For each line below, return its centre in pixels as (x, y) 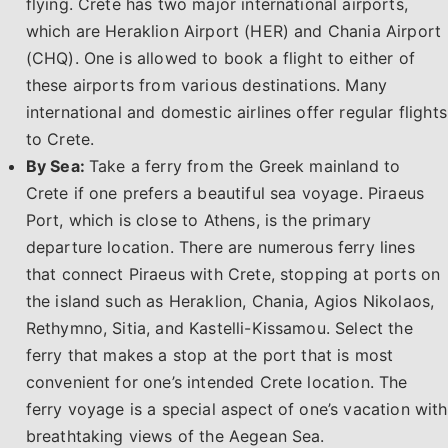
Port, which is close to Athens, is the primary (198, 220)
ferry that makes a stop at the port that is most (209, 355)
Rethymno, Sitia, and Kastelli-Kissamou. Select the (219, 328)
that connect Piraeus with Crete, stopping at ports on (233, 274)
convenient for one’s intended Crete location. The (216, 382)
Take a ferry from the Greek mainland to (244, 166)
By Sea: (57, 166)
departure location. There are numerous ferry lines (220, 247)
